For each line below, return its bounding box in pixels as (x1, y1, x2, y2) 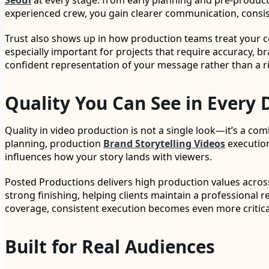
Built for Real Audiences (5, 234, 215, 259)
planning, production (5, 137, 103, 151)
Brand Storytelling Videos (103, 137, 225, 151)
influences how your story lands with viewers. (5, 150, 212, 164)
